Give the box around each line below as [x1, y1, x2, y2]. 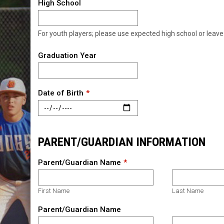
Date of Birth [37, 88, 83, 97]
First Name [37, 186, 69, 194]
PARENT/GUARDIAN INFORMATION [37, 134, 205, 149]
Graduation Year [37, 50, 96, 60]
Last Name [172, 186, 204, 194]
